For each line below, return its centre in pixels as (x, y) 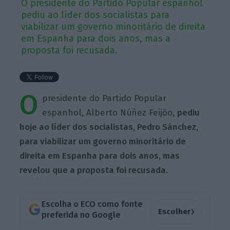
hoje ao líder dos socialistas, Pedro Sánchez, (109, 127)
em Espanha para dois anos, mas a (96, 38)
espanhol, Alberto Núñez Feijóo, (110, 112)
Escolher (174, 211)
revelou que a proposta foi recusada (93, 170)
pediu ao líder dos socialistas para (95, 15)
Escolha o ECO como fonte (92, 204)
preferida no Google (81, 215)
